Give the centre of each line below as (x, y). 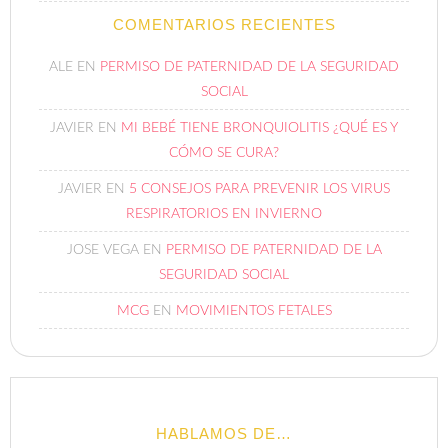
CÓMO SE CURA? (224, 152)
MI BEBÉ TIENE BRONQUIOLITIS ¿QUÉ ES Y (259, 127)
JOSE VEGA (102, 249)
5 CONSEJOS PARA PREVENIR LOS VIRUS (259, 188)
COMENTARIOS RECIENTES (224, 24)
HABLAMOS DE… (224, 433)
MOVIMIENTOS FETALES (253, 310)
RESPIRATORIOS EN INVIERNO (224, 213)
